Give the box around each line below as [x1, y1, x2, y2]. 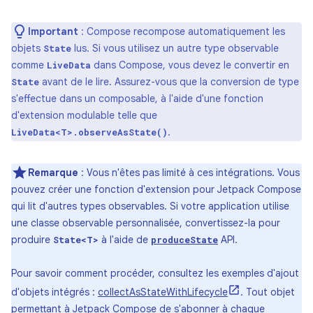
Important [28, 25, 78, 38]
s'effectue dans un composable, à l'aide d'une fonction [11, 92, 263, 105]
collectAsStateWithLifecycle [98, 286, 228, 298]
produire [11, 233, 53, 246]
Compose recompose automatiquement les [84, 25, 285, 38]
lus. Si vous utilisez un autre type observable [71, 42, 279, 54]
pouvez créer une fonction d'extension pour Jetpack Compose [11, 183, 301, 196]
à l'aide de [99, 233, 151, 246]
